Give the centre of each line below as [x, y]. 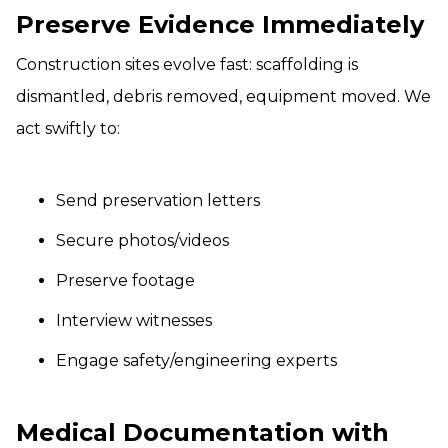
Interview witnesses [134, 321]
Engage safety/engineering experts [196, 361]
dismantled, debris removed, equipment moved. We [223, 97]
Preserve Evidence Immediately [220, 25]
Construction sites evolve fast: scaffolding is [187, 65]
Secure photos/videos [142, 241]
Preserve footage [125, 281]
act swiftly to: [68, 129]
